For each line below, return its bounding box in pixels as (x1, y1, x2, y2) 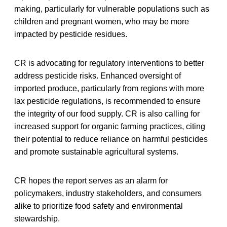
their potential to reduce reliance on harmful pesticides (14, 134, 208, 143)
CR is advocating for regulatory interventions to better (14, 58, 204, 67)
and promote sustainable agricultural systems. (14, 147, 178, 156)
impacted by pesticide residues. (14, 29, 127, 39)
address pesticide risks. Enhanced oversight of (14, 71, 181, 80)
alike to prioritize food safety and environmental (14, 201, 183, 210)
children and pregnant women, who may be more (14, 17, 189, 26)
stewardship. (14, 214, 60, 223)
